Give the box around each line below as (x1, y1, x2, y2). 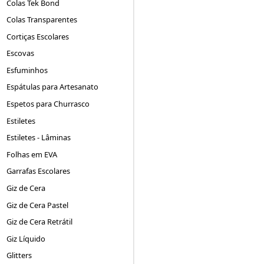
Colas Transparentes (6, 14, 78, 25)
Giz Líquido (6, 233, 46, 244)
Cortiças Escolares (6, 31, 70, 42)
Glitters (6, 250, 32, 261)
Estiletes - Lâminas (6, 132, 71, 143)
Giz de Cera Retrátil (6, 216, 73, 227)
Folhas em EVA (6, 148, 58, 160)
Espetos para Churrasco (6, 98, 90, 110)
